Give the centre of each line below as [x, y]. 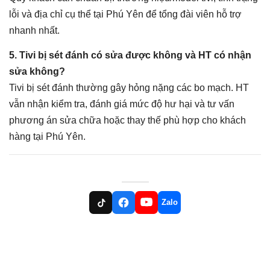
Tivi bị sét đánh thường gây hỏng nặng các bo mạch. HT [129, 88]
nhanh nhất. [34, 31]
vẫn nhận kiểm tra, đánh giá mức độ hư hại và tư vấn [122, 104]
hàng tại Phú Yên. [47, 137]
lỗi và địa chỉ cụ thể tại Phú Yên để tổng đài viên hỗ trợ [125, 14]
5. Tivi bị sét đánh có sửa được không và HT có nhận [130, 55]
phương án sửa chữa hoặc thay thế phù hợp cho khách [127, 121]
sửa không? [37, 72]
